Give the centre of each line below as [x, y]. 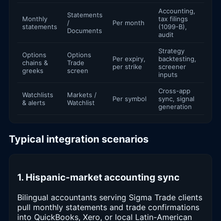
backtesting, [177, 59]
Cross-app [174, 91]
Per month [129, 23]
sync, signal [176, 99]
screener [172, 67]
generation [175, 107]
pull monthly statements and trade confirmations [108, 207]
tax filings [173, 19]
